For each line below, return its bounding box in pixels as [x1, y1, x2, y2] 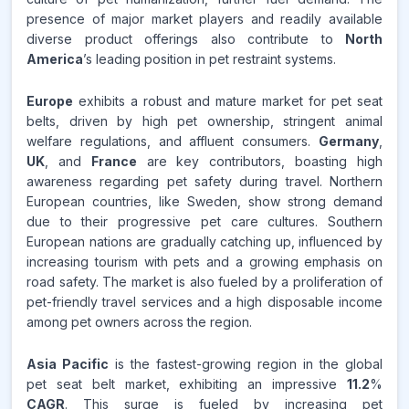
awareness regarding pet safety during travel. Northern [26, 173, 383, 189]
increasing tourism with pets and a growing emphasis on [26, 254, 383, 269]
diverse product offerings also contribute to [26, 31, 345, 47]
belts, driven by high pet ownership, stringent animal [26, 113, 383, 129]
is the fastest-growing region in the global [109, 356, 383, 372]
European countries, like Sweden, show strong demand [26, 194, 383, 209]
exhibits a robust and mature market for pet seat [73, 93, 383, 109]
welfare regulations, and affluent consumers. [26, 133, 319, 149]
